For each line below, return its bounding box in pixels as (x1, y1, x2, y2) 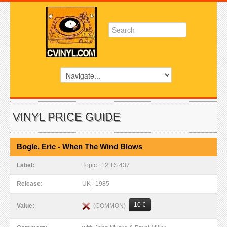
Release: (17, 180, 44, 187)
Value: (17, 202, 36, 209)
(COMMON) (90, 202, 129, 209)
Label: (17, 162, 36, 169)
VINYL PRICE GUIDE (13, 110, 121, 123)
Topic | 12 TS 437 (82, 162, 130, 169)
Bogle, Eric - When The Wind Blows (17, 142, 142, 151)
